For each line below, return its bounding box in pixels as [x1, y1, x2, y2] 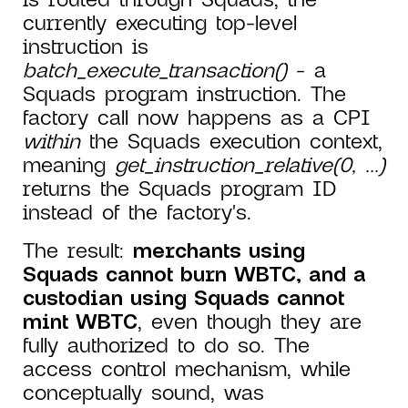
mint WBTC [23, 308, 138, 334]
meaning [23, 151, 115, 178]
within [23, 127, 80, 154]
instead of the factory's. [23, 199, 251, 225]
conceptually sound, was [23, 379, 264, 405]
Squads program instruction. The [23, 80, 346, 107]
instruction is [23, 33, 148, 59]
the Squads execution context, [80, 127, 382, 154]
